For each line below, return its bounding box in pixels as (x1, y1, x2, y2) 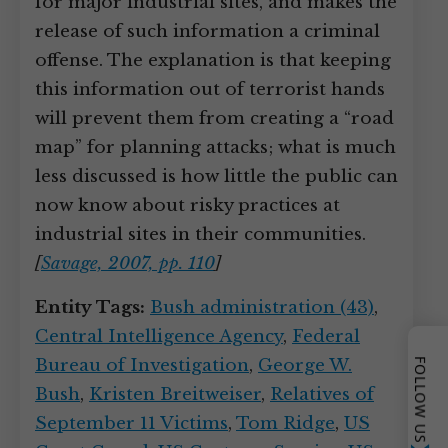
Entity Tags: (35, 297, 145, 318)
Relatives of (270, 384, 374, 405)
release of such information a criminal (35, 21, 380, 42)
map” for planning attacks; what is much (35, 137, 396, 158)
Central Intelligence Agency (35, 326, 283, 347)
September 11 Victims (35, 413, 228, 434)
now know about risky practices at (35, 195, 340, 216)
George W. (258, 355, 352, 376)
